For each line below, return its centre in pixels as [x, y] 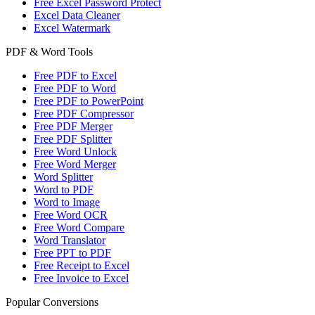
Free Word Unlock [75, 151]
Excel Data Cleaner [77, 15]
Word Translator [70, 240]
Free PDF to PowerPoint [89, 101]
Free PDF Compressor [84, 113]
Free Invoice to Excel [81, 278]
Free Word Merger [75, 164]
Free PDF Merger [73, 126]
